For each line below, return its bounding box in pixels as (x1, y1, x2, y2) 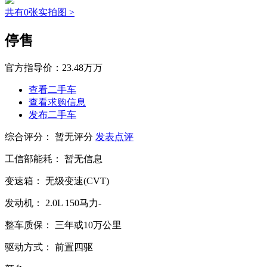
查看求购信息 (29, 97, 86, 108)
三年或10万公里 (55, 220, 122, 231)
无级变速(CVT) (45, 176, 109, 187)
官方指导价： (5, 63, 62, 73)
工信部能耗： (5, 154, 62, 164)
